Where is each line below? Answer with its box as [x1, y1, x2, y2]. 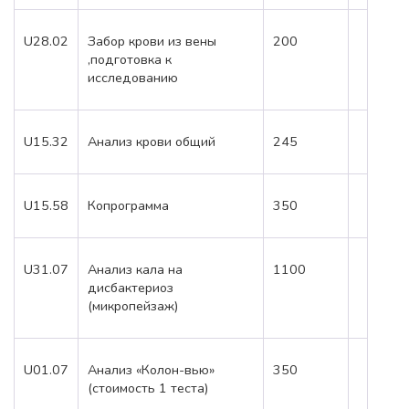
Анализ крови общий [88, 132, 215, 152]
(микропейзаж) [88, 297, 178, 316]
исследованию [88, 68, 178, 88]
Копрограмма [88, 196, 169, 215]
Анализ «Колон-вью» [88, 361, 215, 380]
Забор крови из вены [88, 32, 216, 51]
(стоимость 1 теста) [88, 379, 208, 398]
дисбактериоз [88, 278, 173, 298]
